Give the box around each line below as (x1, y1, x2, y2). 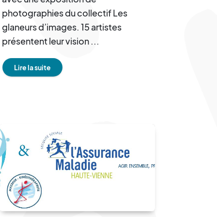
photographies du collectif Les (2, 7, 127, 18)
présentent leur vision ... (2, 35, 99, 46)
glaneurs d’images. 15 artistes (2, 21, 122, 32)
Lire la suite (14, 62, 51, 72)
